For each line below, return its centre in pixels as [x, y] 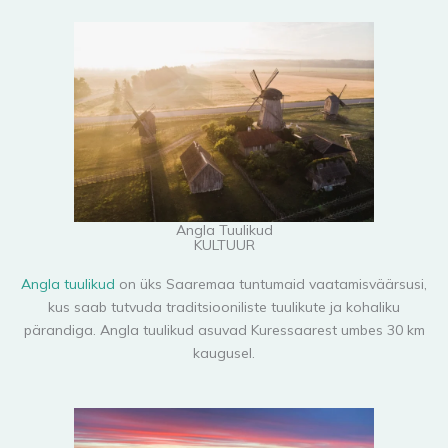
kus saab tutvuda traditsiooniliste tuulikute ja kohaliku [224, 307]
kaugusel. [224, 353]
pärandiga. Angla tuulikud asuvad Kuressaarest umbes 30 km [224, 330]
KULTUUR [224, 244]
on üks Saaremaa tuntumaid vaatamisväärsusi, [271, 284]
